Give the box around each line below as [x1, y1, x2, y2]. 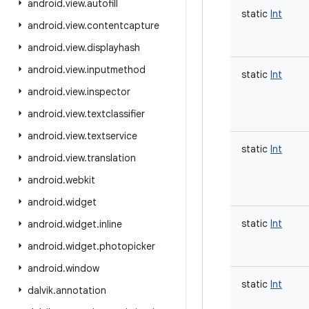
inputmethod [87, 63, 146, 76]
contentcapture [87, 19, 159, 32]
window [66, 262, 99, 275]
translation [87, 152, 136, 164]
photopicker [99, 240, 155, 252]
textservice [87, 130, 137, 142]
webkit [66, 174, 95, 186]
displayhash [87, 41, 140, 54]
